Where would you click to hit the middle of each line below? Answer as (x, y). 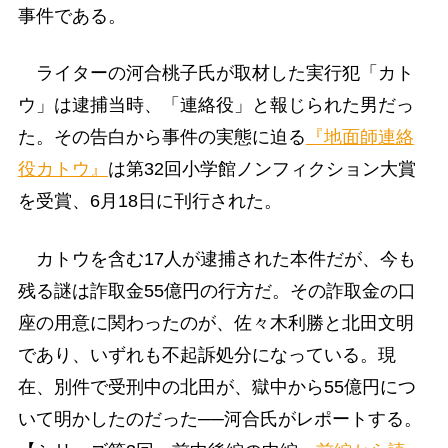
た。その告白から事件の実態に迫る (161, 137)
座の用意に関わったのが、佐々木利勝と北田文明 (215, 322)
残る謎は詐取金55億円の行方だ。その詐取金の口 (216, 290)
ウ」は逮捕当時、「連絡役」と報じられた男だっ (215, 105)
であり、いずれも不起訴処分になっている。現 (206, 354)
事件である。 (71, 16)
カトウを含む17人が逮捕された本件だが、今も (216, 258)
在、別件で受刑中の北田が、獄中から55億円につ (216, 386)
